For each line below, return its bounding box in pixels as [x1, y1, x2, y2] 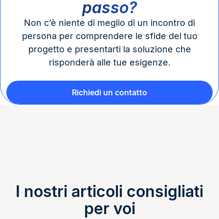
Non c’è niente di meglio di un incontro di [24, 18, 195, 28]
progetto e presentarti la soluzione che [28, 44, 191, 54]
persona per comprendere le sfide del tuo [22, 31, 197, 41]
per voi [84, 199, 135, 218]
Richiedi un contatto [72, 88, 147, 97]
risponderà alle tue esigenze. [48, 57, 171, 67]
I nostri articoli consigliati [16, 182, 203, 201]
